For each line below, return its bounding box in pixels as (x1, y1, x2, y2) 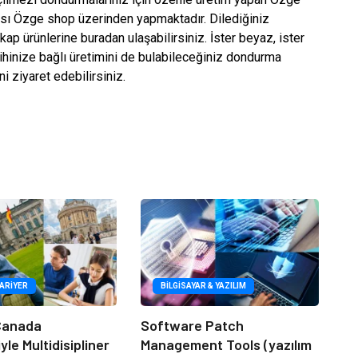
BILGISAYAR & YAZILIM (160, 280, 246, 290)
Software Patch (140, 316, 244, 334)
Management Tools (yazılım (140, 335, 312, 353)
